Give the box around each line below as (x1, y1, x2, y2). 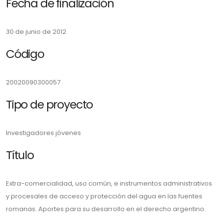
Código (6, 46, 44, 62)
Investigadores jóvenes (6, 128, 81, 137)
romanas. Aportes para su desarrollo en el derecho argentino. (6, 204, 206, 214)
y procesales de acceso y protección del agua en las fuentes (6, 192, 202, 201)
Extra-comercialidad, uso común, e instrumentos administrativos (6, 179, 212, 188)
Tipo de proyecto (6, 96, 93, 112)
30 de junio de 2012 (6, 27, 66, 36)
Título (6, 147, 34, 163)
